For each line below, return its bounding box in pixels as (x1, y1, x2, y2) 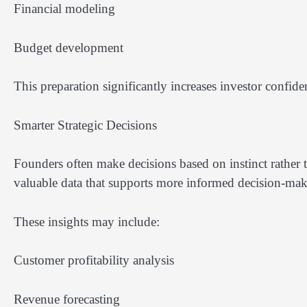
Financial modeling (14, 1, 115, 16)
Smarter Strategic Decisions (14, 117, 157, 132)
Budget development (14, 40, 123, 55)
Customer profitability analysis (14, 253, 174, 268)
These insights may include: (14, 214, 160, 229)
